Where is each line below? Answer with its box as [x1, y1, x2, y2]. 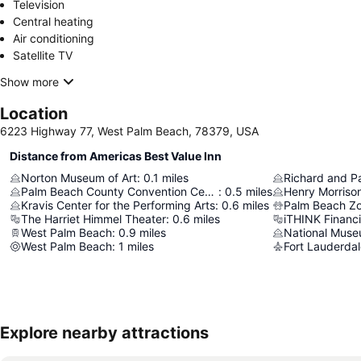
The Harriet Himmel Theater [21, 212, 166, 226]
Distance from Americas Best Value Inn [10, 149, 222, 163]
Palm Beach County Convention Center [205, 185, 214, 198]
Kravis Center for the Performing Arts [21, 198, 215, 212]
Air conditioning [13, 31, 94, 45]
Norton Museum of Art [21, 171, 137, 185]
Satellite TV [13, 48, 73, 62]
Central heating [13, 15, 93, 28]
